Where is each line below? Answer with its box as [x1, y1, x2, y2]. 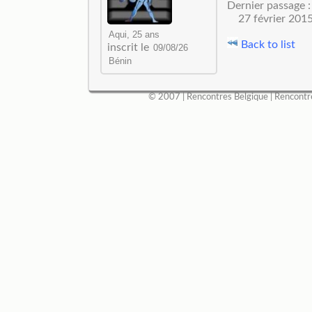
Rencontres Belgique [186, 93, 268, 102]
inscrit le [107, 42, 152, 54]
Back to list [237, 38, 295, 50]
